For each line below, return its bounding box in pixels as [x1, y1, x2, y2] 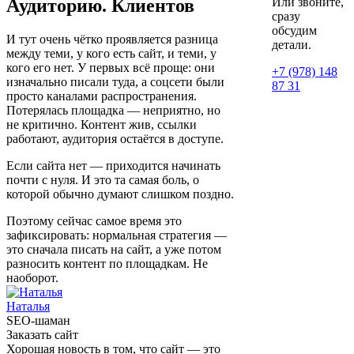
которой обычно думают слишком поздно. [6, 186, 234, 201]
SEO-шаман [6, 313, 70, 327]
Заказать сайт [6, 327, 78, 341]
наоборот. [6, 270, 58, 284]
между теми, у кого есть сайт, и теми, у [6, 46, 217, 60]
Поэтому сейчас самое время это [6, 213, 182, 228]
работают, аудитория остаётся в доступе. [6, 131, 224, 145]
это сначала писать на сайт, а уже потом [6, 242, 221, 256]
